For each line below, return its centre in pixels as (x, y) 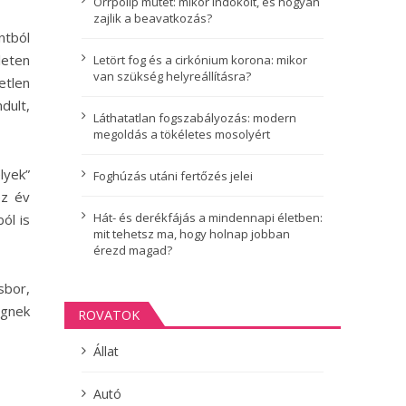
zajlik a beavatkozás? (153, 18)
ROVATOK (108, 314)
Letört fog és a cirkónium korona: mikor (200, 59)
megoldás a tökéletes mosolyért (182, 134)
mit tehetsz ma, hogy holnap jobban (192, 233)
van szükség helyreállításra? (172, 76)
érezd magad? (133, 250)
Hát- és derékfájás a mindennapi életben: (208, 217)
